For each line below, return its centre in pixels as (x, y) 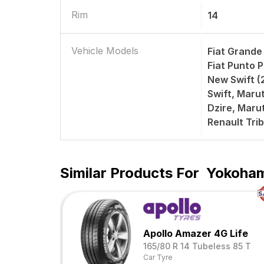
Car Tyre (158, 257)
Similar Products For (130, 173)
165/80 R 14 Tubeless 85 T (197, 246)
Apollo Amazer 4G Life (196, 233)
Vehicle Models (105, 51)
